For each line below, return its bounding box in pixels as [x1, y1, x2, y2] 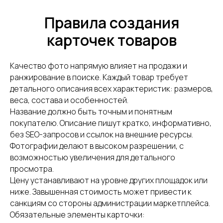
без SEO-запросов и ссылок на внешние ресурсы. [10, 129, 193, 140]
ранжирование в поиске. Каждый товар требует [10, 72, 188, 83]
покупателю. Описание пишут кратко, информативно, [10, 117, 212, 128]
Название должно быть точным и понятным [10, 106, 172, 117]
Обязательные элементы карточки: [10, 209, 145, 220]
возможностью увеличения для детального [10, 152, 175, 163]
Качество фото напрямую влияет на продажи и [10, 60, 187, 71]
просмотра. [10, 163, 54, 174]
